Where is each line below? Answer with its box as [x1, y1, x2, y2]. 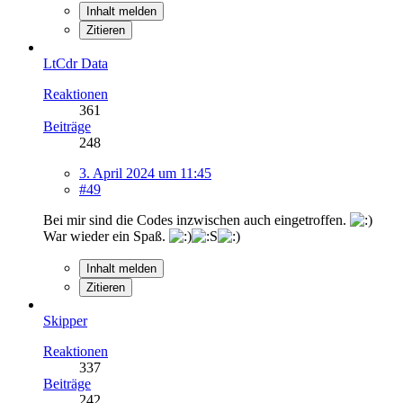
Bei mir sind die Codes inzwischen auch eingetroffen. [43, 211, 350, 228]
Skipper [43, 312, 87, 328]
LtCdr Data [43, 55, 108, 71]
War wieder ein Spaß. [43, 228, 169, 244]
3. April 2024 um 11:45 [79, 165, 211, 181]
